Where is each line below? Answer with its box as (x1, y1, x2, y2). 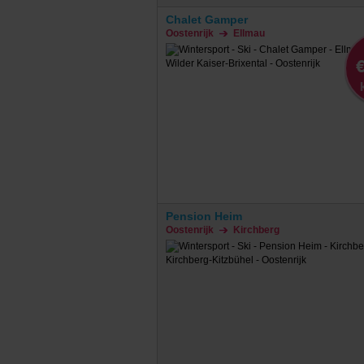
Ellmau (232, 27, 265, 39)
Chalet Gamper (165, 12, 248, 26)
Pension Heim (165, 209, 242, 223)
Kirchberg (232, 223, 279, 236)
